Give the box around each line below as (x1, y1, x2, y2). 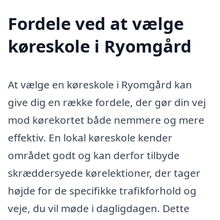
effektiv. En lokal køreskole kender (8, 131, 172, 145)
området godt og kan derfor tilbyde (8, 148, 180, 163)
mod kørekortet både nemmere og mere (8, 113, 204, 127)
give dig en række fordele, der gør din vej (8, 95, 206, 110)
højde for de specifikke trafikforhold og (8, 184, 196, 198)
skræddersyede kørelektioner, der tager (8, 166, 200, 180)
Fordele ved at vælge (8, 12, 184, 35)
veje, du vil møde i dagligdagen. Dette (8, 201, 190, 216)
